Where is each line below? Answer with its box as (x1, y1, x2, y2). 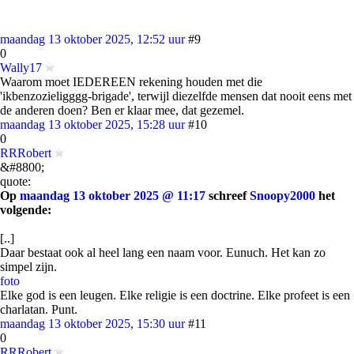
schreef (205, 189, 250, 202)
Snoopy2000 (250, 189, 315, 202)
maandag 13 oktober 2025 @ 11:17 (20, 189, 205, 202)
